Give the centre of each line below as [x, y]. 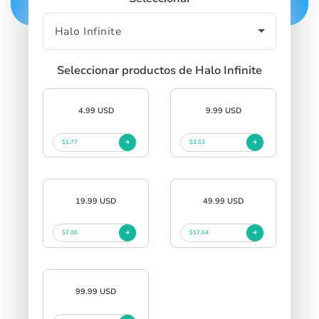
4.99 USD [96, 110]
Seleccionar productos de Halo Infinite [159, 70]
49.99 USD [223, 201]
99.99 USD [96, 291]
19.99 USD [96, 201]
